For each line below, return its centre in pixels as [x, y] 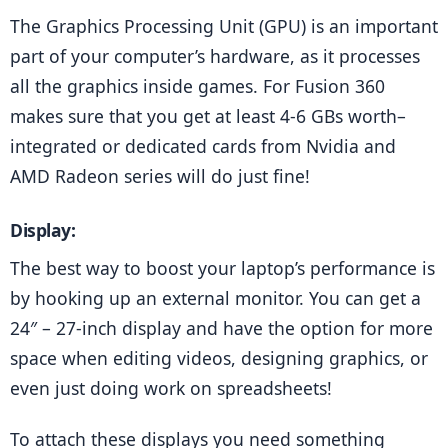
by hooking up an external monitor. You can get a [215, 298]
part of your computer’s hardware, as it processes [215, 55]
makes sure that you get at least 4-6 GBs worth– [208, 115]
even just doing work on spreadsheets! [171, 388]
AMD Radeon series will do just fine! [160, 175]
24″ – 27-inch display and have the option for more [221, 328]
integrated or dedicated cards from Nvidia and [203, 145]
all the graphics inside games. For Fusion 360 [197, 85]
